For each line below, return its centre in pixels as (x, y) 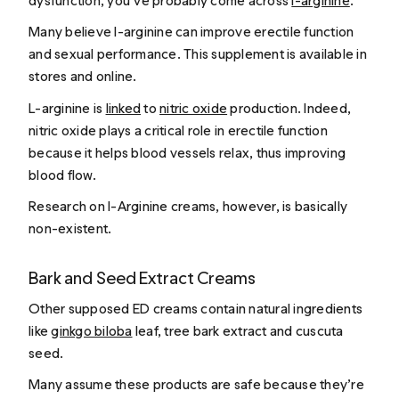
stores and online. (84, 77)
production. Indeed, (289, 108)
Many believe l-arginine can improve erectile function (191, 32)
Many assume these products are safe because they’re (196, 384)
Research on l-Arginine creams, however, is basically (188, 207)
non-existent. (73, 229)
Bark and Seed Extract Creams (142, 278)
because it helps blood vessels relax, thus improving (187, 152)
